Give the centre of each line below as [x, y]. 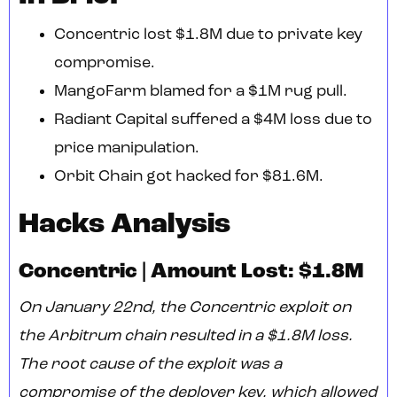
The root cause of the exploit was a [150, 365]
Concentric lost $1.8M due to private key [208, 35]
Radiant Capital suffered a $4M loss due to [213, 121]
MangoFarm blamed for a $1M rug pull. [201, 92]
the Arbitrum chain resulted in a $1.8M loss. [186, 337]
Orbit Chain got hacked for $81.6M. [189, 177]
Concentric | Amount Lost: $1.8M [191, 272]
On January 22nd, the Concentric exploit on [185, 308]
